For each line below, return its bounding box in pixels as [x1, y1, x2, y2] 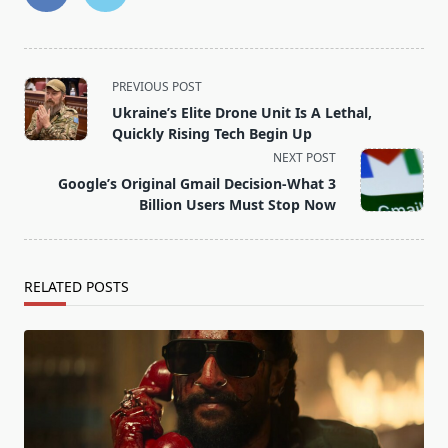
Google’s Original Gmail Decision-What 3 [58, 174, 336, 194]
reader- [23, 169, 79, 192]
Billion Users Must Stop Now [139, 195, 336, 215]
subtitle [23, 121, 80, 144]
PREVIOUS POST [112, 78, 202, 96]
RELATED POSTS [24, 277, 129, 297]
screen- [23, 145, 79, 168]
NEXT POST [273, 149, 336, 167]
